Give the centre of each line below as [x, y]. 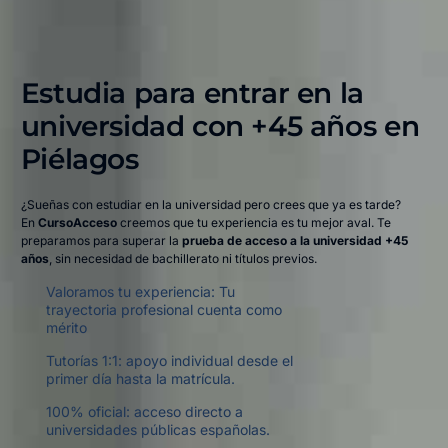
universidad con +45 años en [220, 126]
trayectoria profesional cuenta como [163, 310]
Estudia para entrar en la [192, 93]
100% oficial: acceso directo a [144, 412]
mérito [66, 328]
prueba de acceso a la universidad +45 [294, 241]
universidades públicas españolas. [157, 430]
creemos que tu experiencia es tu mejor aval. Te [253, 223]
